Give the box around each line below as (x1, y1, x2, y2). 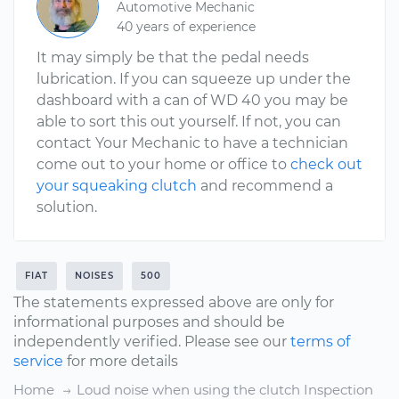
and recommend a (197, 177, 333, 194)
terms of (290, 333, 350, 350)
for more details (63, 353, 178, 370)
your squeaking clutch (37, 177, 197, 194)
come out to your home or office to (37, 156, 290, 173)
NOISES (75, 270, 114, 281)
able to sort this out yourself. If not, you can (37, 113, 341, 130)
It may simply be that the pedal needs (37, 49, 309, 66)
